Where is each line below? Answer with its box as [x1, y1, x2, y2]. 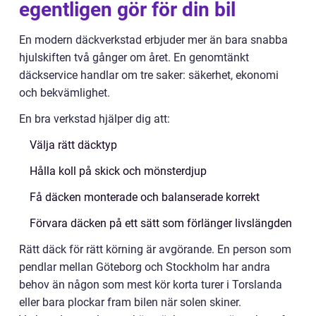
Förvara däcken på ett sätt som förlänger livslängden [30, 217, 292, 230]
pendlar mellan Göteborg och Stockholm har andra [19, 260, 270, 274]
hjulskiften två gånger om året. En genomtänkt [19, 51, 249, 64]
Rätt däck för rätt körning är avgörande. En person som [19, 243, 291, 256]
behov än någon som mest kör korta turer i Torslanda [19, 278, 282, 291]
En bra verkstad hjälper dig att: [19, 112, 170, 126]
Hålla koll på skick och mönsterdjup [30, 164, 207, 178]
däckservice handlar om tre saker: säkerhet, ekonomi [19, 68, 279, 82]
